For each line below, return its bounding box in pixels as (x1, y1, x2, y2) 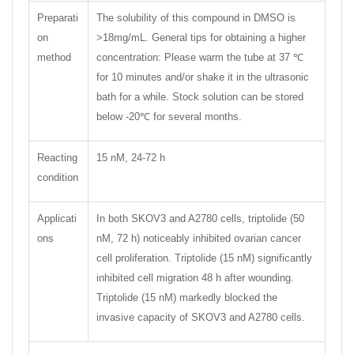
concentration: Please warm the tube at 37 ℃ (96, 51, 303, 64)
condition (37, 171, 78, 184)
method (37, 51, 71, 64)
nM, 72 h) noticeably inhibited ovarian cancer (96, 232, 301, 245)
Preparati (37, 12, 78, 24)
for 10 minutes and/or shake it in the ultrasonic (96, 71, 309, 84)
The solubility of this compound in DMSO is (96, 12, 296, 24)
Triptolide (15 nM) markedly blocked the (96, 292, 277, 304)
